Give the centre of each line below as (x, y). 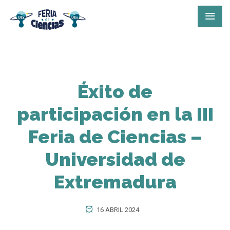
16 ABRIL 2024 (117, 210)
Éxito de (115, 91)
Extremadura (115, 182)
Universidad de (115, 159)
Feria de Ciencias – (115, 137)
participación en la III (115, 114)
